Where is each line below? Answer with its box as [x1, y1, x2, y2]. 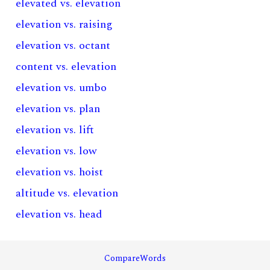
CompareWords [104, 252, 166, 265]
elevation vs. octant [16, 37, 111, 54]
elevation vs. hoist [16, 164, 104, 180]
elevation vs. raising [16, 16, 113, 33]
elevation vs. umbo [16, 80, 107, 96]
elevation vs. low [16, 143, 98, 159]
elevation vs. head [16, 206, 103, 222]
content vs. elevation [16, 58, 117, 75]
